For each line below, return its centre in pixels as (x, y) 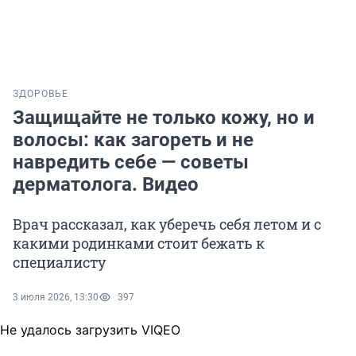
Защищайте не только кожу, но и (164, 118)
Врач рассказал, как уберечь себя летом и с (167, 224)
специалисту (59, 263)
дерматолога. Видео (106, 185)
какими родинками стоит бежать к (139, 244)
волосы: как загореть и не (133, 140)
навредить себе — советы (131, 163)
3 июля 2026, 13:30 (56, 298)
